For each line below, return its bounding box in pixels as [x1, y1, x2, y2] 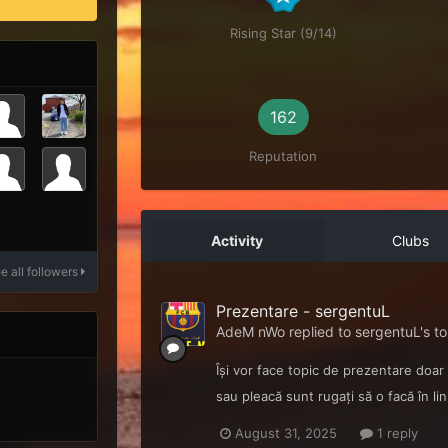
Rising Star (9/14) [229, 25, 337, 42]
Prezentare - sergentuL [215, 301, 390, 322]
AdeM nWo [215, 323, 285, 341]
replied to [284, 323, 355, 341]
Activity [211, 232, 264, 250]
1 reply [372, 425, 418, 442]
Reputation [249, 148, 318, 165]
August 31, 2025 [234, 425, 337, 442]
